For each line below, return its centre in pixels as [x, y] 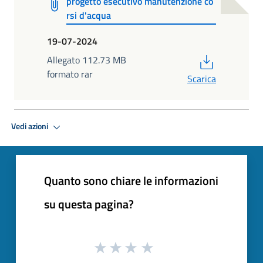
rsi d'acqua [89, 15]
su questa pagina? [89, 204]
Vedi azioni [31, 127]
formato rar [70, 74]
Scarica [202, 78]
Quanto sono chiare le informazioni [131, 180]
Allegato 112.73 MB [87, 60]
